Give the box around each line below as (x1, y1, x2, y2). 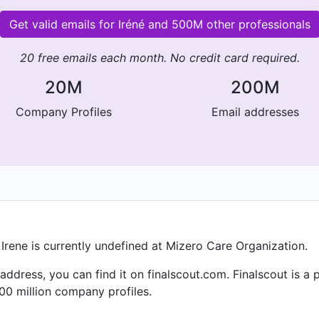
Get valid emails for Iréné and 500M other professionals (9, 17, 310, 31)
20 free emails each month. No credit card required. (19, 51, 300, 65)
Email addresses (211, 105, 299, 119)
